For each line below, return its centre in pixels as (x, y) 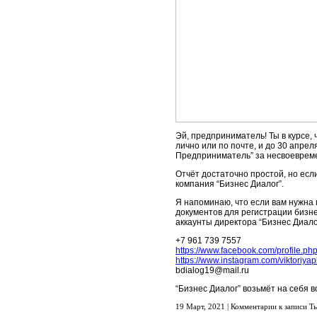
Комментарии (254, 306)
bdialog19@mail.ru (212, 270)
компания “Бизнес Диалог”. (230, 184)
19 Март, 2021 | (203, 306)
